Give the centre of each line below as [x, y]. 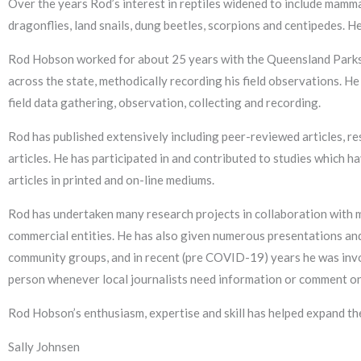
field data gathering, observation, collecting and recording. [164, 103]
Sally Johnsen [44, 347]
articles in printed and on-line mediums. [111, 180]
